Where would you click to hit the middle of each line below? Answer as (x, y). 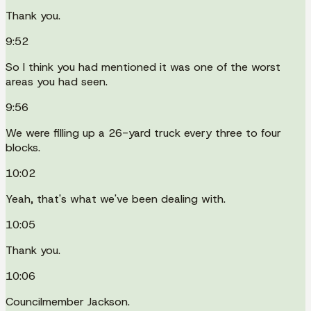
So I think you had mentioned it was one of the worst (143, 67)
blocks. (23, 147)
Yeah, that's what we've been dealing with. (116, 199)
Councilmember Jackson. (68, 301)
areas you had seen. (57, 81)
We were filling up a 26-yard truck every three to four (143, 133)
